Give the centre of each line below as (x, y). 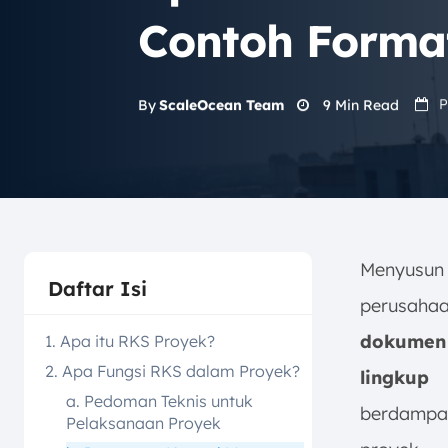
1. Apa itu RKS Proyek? (130, 341)
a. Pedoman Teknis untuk (159, 401)
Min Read (365, 104)
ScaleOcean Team (221, 105)
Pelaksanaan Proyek (143, 423)
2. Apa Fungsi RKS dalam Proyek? (172, 371)
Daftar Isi (97, 288)
